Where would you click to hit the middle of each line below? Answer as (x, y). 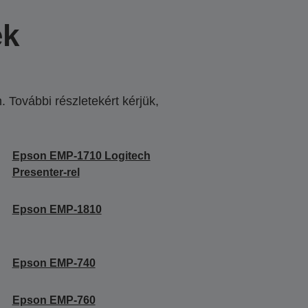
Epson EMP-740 (54, 263)
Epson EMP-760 (54, 300)
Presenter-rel (46, 172)
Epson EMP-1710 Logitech (81, 155)
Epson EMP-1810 (57, 209)
